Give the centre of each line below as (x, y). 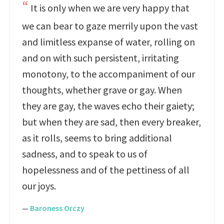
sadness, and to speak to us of (85, 154)
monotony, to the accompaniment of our (108, 74)
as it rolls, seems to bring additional (97, 138)
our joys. (39, 186)
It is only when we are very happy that (110, 8)
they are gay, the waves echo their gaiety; (108, 106)
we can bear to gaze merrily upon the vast (110, 26)
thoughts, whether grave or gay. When (102, 90)
